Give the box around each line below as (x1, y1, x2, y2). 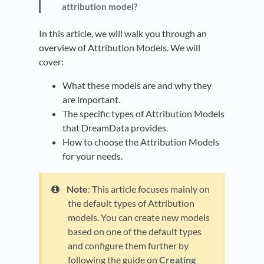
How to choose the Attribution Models (62, 136, 219, 147)
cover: (39, 55, 64, 67)
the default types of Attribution (68, 197, 194, 209)
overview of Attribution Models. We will (39, 41, 200, 53)
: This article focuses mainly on (88, 183, 210, 194)
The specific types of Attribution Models (62, 107, 225, 119)
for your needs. (62, 150, 123, 161)
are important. (62, 93, 120, 105)
